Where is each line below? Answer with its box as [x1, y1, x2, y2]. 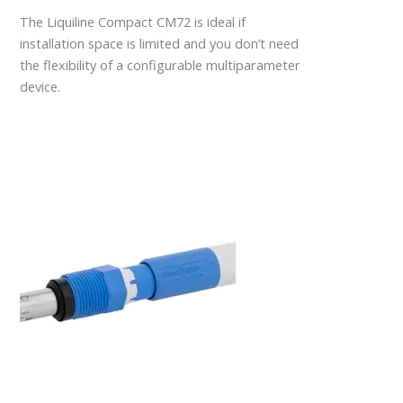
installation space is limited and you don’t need [20, 33, 300, 52]
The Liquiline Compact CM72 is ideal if [20, 12, 246, 31]
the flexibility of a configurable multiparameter [20, 55, 301, 74]
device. [20, 76, 61, 95]
